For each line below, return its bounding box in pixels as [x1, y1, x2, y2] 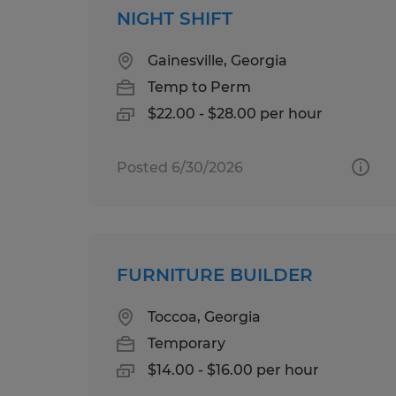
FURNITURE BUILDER [117, 263, 313, 286]
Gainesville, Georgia [148, 51, 287, 69]
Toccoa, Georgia [148, 308, 261, 325]
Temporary [148, 334, 225, 352]
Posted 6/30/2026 [117, 158, 243, 176]
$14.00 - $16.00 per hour [148, 361, 319, 378]
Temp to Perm [148, 78, 251, 95]
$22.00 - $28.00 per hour [148, 104, 323, 122]
